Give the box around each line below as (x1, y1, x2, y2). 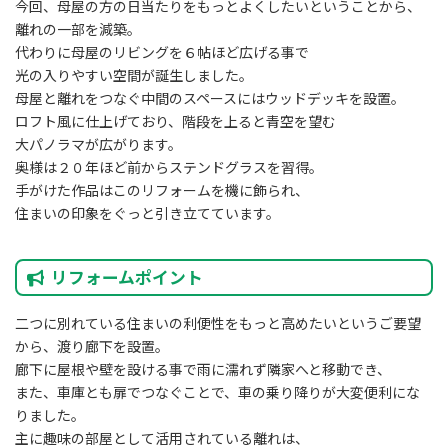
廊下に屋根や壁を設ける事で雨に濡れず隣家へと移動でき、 (15, 361, 391, 379)
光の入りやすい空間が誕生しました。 (15, 67, 253, 84)
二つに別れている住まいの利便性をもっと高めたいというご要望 (15, 315, 421, 333)
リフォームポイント (50, 266, 203, 288)
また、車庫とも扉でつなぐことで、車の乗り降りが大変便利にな (15, 384, 420, 402)
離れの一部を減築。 (15, 21, 141, 38)
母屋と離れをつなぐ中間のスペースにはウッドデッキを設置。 (15, 90, 405, 107)
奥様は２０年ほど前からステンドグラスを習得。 (15, 159, 323, 176)
